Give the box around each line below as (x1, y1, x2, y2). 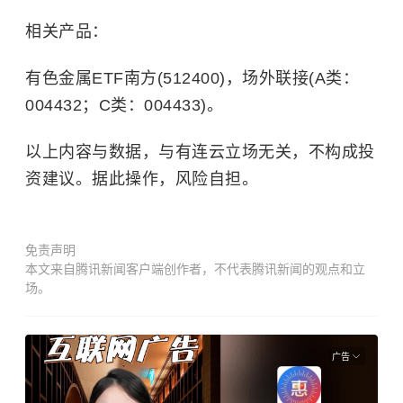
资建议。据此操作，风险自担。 (25, 170, 258, 188)
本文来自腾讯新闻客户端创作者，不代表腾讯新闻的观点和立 (25, 262, 365, 276)
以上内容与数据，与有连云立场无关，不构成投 (25, 143, 375, 161)
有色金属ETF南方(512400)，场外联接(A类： (25, 69, 359, 87)
